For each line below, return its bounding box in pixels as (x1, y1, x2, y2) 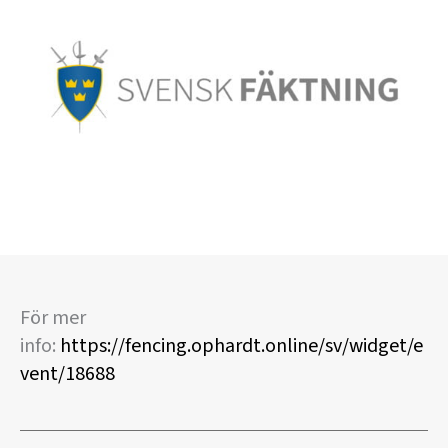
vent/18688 (20, 360, 115, 389)
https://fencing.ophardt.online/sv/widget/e (60, 332, 423, 361)
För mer (20, 304, 86, 333)
